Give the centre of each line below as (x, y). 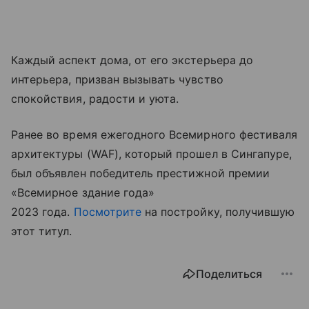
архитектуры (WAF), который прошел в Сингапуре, (152, 153)
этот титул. (42, 231)
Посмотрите (108, 211)
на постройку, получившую (218, 211)
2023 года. (42, 211)
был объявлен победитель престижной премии (140, 173)
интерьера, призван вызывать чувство (117, 79)
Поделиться (229, 273)
